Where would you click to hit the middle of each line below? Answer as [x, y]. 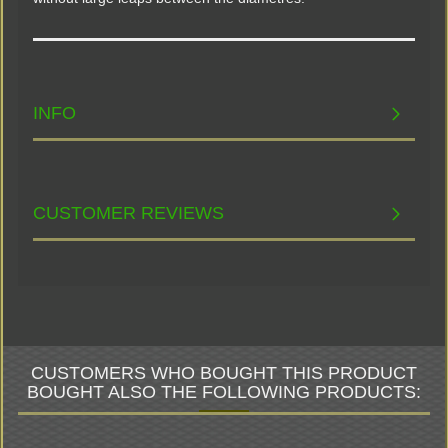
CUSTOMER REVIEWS [128, 213]
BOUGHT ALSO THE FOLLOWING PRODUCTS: [224, 392]
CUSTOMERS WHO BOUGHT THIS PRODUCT [224, 373]
